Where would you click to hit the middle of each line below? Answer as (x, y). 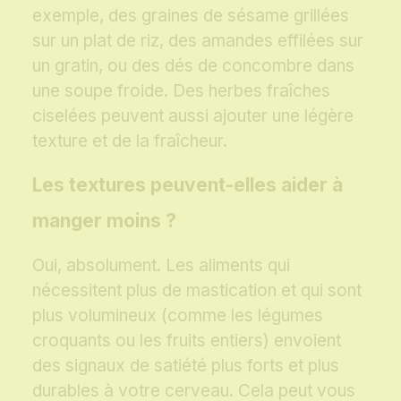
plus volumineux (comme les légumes (178, 316)
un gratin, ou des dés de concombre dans (193, 66)
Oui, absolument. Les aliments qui (161, 266)
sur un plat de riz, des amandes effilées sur (198, 41)
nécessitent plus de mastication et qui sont (197, 291)
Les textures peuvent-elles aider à (188, 185)
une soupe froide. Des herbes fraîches (181, 91)
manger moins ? (104, 221)
